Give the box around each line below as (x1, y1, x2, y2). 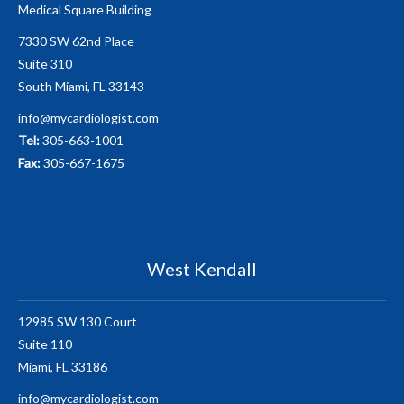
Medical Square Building (18, 2, 151, 17)
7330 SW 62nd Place (18, 33, 134, 49)
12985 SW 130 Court (18, 314, 137, 329)
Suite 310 (18, 56, 72, 71)
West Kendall (147, 258, 257, 280)
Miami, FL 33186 (18, 359, 107, 374)
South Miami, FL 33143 (18, 78, 144, 94)
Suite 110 (18, 336, 72, 352)
